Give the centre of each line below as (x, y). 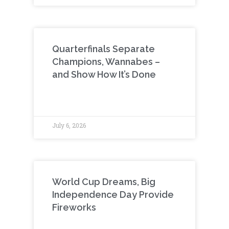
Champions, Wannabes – (106, 61)
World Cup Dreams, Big (104, 181)
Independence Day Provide (113, 194)
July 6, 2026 (69, 125)
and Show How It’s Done (105, 74)
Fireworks (75, 207)
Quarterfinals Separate (104, 49)
